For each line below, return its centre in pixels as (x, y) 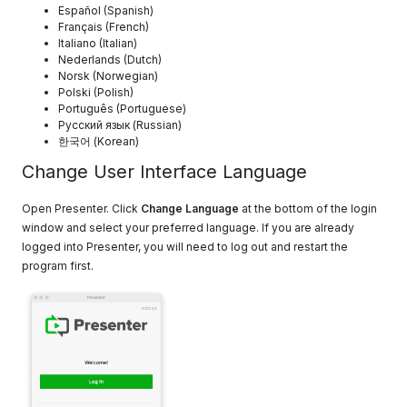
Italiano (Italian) (98, 44)
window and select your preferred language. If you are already (189, 228)
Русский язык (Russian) (120, 125)
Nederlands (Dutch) (110, 60)
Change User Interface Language (165, 172)
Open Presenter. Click (82, 209)
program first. (58, 266)
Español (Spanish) (106, 11)
